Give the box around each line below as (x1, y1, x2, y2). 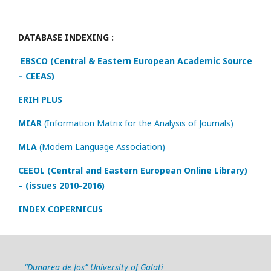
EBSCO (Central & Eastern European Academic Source (21, 55, 252, 67)
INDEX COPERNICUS (18, 203, 103, 215)
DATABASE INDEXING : (18, 31, 114, 44)
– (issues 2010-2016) (18, 180, 105, 192)
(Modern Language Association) (39, 141, 165, 153)
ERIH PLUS (18, 94, 62, 106)
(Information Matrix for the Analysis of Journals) (44, 117, 233, 129)
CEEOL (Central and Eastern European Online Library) (18, 165, 247, 177)
